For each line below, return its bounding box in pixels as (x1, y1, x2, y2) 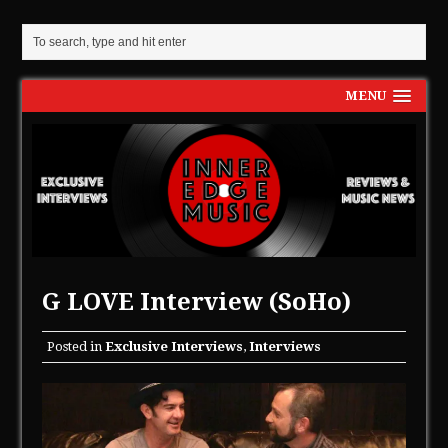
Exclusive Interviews (105, 338, 244, 354)
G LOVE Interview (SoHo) (42, 287, 352, 316)
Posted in (47, 338, 106, 354)
